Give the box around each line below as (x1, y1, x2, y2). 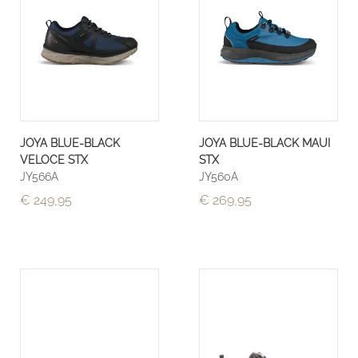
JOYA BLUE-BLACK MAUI (199, 136, 330, 150)
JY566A (20, 169, 58, 184)
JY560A (199, 169, 238, 184)
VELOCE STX (20, 153, 88, 167)
